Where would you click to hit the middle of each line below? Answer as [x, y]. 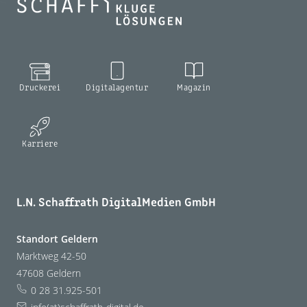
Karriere [40, 145]
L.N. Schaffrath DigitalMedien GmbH [116, 204]
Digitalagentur [117, 88]
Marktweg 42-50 [51, 256]
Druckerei [40, 88]
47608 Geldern [49, 273]
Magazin [194, 88]
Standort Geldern [57, 239]
